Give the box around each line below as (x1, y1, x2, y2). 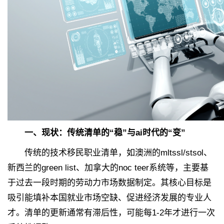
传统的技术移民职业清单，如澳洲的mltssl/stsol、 (7, 148, 212, 158)
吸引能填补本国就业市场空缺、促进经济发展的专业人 (7, 193, 211, 203)
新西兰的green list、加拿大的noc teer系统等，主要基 (7, 163, 208, 173)
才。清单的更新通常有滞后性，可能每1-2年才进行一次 (7, 208, 215, 218)
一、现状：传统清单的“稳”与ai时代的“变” (24, 128, 185, 138)
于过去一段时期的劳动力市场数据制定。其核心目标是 (7, 178, 211, 188)
